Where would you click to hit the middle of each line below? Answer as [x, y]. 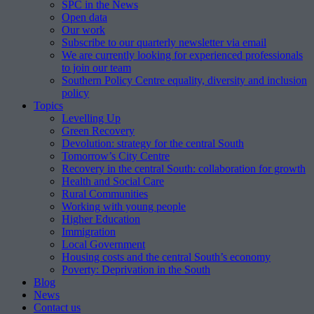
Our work [83, 30]
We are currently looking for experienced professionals [182, 55]
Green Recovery [98, 131]
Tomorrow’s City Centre [116, 156]
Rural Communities [105, 194]
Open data [84, 17]
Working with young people [124, 206]
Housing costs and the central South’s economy [166, 257]
